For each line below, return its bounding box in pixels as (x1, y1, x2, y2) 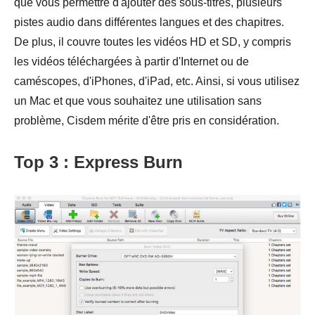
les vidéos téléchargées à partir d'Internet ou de (14, 56, 249, 68)
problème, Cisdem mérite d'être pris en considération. (14, 115, 279, 127)
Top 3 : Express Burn (14, 153, 183, 172)
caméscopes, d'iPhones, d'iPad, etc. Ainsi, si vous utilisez (14, 75, 300, 88)
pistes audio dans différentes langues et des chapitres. (14, 16, 284, 29)
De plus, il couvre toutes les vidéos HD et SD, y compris (14, 36, 291, 49)
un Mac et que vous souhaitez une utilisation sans (14, 95, 262, 108)
